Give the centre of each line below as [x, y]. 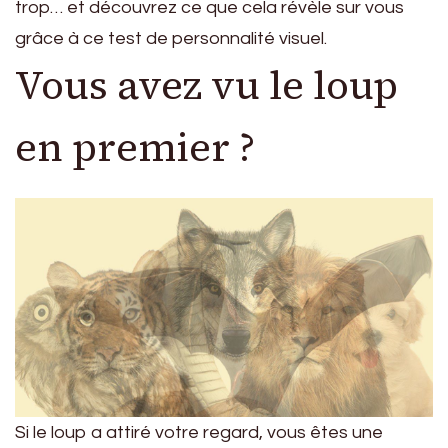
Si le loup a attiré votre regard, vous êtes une [199, 433]
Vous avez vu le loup [206, 84]
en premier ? [135, 146]
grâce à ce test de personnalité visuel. [171, 38]
